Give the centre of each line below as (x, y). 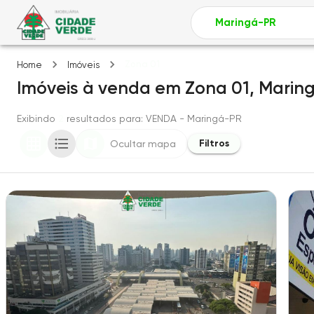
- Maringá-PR (209, 118)
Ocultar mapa (143, 144)
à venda (117, 88)
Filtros (214, 143)
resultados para (104, 118)
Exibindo (36, 118)
